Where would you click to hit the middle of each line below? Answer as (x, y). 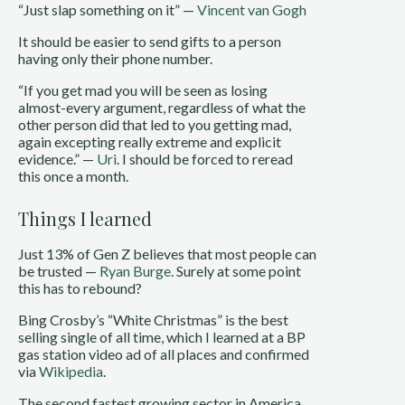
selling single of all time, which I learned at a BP (162, 336)
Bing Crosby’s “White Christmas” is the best (153, 319)
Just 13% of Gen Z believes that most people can (167, 253)
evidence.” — (57, 158)
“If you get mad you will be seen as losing (143, 89)
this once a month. (73, 175)
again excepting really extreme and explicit (150, 141)
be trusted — (59, 270)
